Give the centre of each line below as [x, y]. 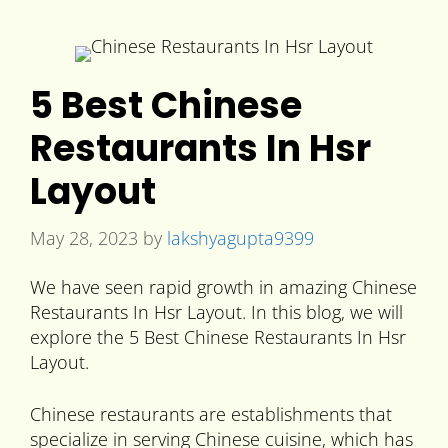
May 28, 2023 [84, 237]
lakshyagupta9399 [240, 237]
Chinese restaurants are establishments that [211, 414]
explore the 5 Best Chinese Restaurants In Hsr [218, 337]
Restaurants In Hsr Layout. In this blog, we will [216, 312]
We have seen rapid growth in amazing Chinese [223, 287]
